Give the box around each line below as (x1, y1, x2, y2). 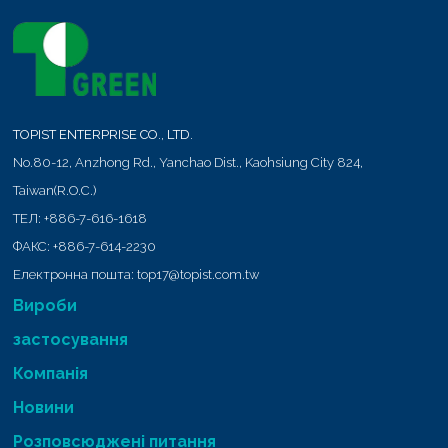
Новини (13, 397, 75, 417)
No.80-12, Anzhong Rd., (13, 154, 157, 170)
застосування (13, 329, 129, 349)
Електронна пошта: (13, 266, 138, 282)
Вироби (13, 295, 78, 315)
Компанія (13, 363, 89, 383)
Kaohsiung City (245, 154, 335, 170)
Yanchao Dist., (159, 154, 243, 170)
